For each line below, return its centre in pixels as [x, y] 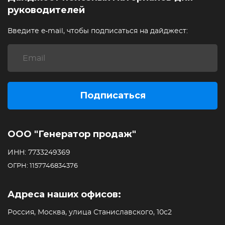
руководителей [46, 10]
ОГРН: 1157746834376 [43, 166]
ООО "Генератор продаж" [72, 134]
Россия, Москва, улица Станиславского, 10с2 [90, 212]
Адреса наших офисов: [64, 194]
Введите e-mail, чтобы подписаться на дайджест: [98, 31]
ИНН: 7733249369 [39, 153]
